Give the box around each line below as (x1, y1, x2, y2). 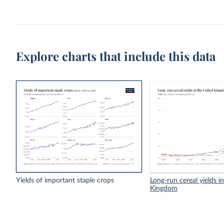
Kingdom (149, 185, 177, 192)
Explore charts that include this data (16, 48, 216, 64)
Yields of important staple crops (16, 177, 114, 184)
